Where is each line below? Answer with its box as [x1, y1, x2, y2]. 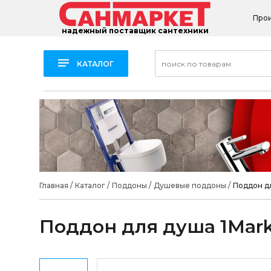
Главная [39, 181, 68, 190]
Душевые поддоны [153, 181, 226, 190]
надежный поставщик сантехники [61, 26, 209, 36]
